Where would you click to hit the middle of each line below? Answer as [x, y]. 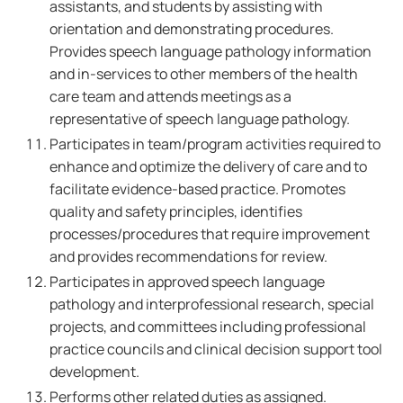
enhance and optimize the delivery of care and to [208, 166]
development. [94, 372]
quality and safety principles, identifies [176, 211]
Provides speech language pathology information [210, 51]
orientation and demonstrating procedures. [192, 29]
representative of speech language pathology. [200, 119]
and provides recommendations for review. [188, 256]
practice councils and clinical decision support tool [216, 349]
